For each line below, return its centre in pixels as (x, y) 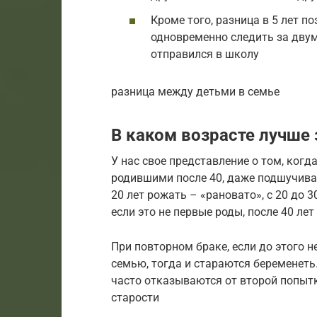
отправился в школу (205, 54)
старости (135, 297)
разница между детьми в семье (195, 91)
